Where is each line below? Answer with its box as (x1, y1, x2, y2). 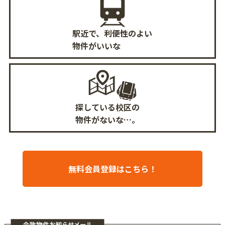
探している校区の (75, 101, 140, 114)
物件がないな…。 (75, 114, 140, 126)
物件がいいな (72, 40, 121, 52)
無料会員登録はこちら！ (68, 162, 157, 175)
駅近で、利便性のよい (72, 27, 153, 40)
